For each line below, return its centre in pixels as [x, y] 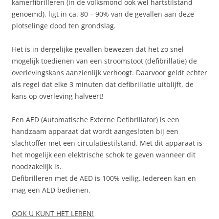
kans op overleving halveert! [58, 96]
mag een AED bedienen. [51, 190]
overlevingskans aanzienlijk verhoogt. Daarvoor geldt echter [109, 72]
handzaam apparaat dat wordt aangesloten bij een [95, 131]
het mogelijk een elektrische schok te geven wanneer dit [104, 154]
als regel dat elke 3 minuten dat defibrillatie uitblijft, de [103, 84]
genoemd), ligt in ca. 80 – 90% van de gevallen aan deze [103, 14]
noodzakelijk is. [37, 166]
